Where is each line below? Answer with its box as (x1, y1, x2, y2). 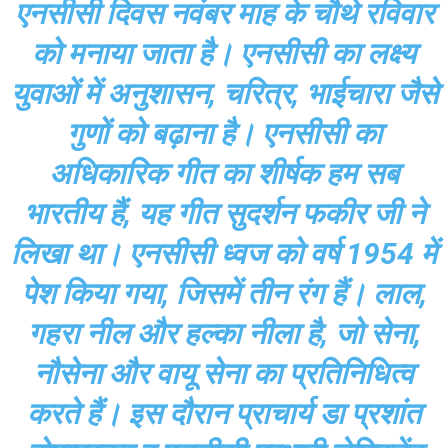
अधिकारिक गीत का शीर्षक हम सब (49, 155, 399, 191)
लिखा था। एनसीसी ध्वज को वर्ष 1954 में (11, 235, 437, 271)
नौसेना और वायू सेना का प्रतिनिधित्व (34, 355, 414, 391)
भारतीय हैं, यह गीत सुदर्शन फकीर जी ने (23, 195, 425, 231)
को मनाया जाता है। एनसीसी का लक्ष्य (32, 35, 416, 71)
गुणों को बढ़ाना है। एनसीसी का (66, 115, 382, 151)
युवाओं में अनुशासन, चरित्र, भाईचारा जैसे (10, 75, 438, 111)
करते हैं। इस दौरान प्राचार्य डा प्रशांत (27, 395, 421, 431)
